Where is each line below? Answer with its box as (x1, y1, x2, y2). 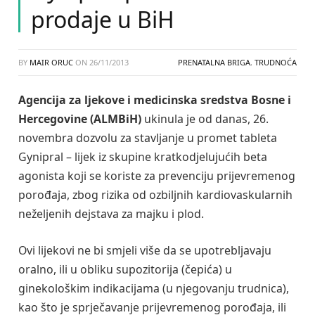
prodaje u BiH (31, 4, 174, 34)
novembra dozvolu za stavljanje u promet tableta (18, 130, 277, 146)
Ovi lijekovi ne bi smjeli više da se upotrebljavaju (18, 242, 271, 258)
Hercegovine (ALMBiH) (18, 111, 141, 127)
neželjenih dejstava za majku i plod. (18, 206, 204, 221)
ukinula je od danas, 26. (141, 111, 269, 127)
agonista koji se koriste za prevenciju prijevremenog (18, 168, 295, 184)
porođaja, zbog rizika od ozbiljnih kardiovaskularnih (18, 187, 292, 202)
